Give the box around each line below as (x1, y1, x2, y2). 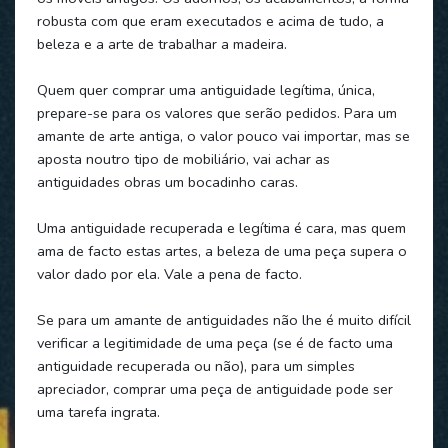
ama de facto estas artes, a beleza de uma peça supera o (36, 240, 407, 261)
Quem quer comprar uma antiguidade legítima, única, (36, 79, 375, 100)
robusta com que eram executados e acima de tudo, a (36, 10, 384, 31)
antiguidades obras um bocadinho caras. (36, 171, 298, 192)
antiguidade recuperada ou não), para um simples (36, 355, 355, 376)
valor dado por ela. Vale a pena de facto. (36, 263, 302, 284)
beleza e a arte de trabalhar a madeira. (36, 33, 287, 54)
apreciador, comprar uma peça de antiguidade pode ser (36, 378, 393, 399)
